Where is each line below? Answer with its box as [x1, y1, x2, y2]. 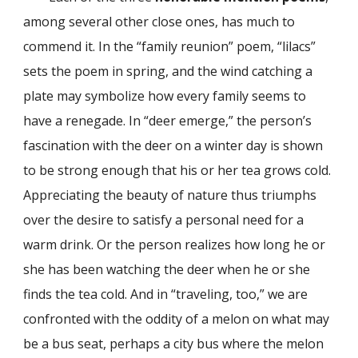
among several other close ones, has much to [23, 12, 296, 30]
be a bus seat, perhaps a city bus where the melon [23, 334, 324, 352]
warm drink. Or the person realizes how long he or [23, 235, 326, 253]
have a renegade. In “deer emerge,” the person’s [23, 111, 312, 129]
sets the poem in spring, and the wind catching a [23, 62, 313, 80]
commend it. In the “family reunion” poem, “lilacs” [23, 37, 316, 55]
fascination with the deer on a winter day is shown [23, 136, 324, 154]
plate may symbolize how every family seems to [23, 86, 307, 105]
